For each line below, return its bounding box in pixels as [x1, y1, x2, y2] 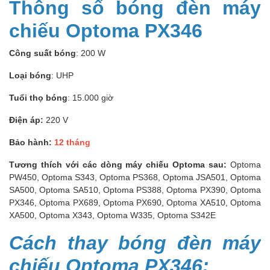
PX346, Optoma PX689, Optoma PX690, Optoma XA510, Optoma [9, 197, 261, 208]
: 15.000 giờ [67, 92, 113, 103]
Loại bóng [9, 70, 51, 81]
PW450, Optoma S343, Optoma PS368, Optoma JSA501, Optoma [9, 172, 261, 183]
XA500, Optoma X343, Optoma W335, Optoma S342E [9, 210, 216, 221]
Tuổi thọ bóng [9, 92, 67, 103]
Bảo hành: [9, 137, 52, 148]
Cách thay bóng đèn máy [9, 230, 261, 254]
